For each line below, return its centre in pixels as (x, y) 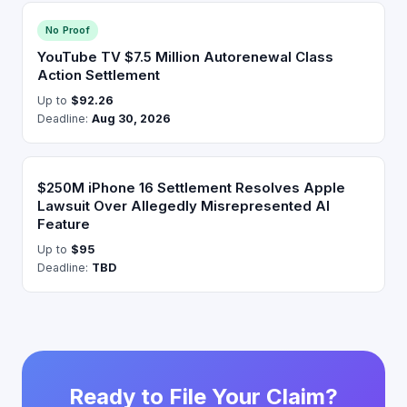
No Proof (68, 30)
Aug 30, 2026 (131, 118)
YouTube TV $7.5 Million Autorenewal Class (185, 56)
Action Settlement (99, 74)
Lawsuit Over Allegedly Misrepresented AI (184, 205)
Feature (64, 223)
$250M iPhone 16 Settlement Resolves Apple (191, 187)
